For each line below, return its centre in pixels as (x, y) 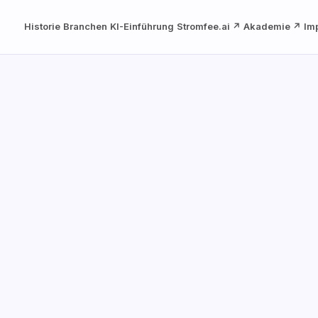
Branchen (86, 26)
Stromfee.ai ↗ (209, 26)
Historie (43, 26)
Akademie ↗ (273, 26)
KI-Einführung (142, 26)
